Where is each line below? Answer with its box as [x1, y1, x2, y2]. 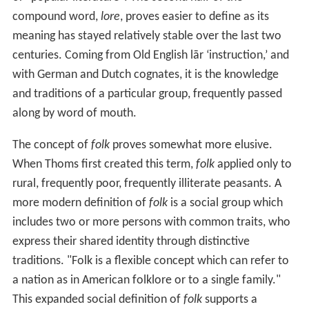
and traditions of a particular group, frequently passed [12, 88, 282, 101]
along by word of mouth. [12, 107, 137, 121]
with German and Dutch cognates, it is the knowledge [12, 68, 279, 82]
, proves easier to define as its [119, 10, 269, 24]
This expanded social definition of [12, 293, 183, 307]
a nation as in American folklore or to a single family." [12, 274, 281, 288]
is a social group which [167, 197, 283, 210]
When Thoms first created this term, [12, 158, 196, 172]
